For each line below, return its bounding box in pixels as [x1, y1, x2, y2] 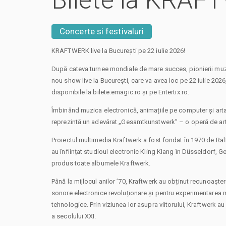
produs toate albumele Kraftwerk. [51, 159, 151, 167]
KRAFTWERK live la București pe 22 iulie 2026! [51, 46, 186, 54]
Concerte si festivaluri [60, 26, 144, 36]
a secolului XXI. [51, 212, 96, 220]
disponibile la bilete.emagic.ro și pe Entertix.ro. [51, 88, 190, 96]
